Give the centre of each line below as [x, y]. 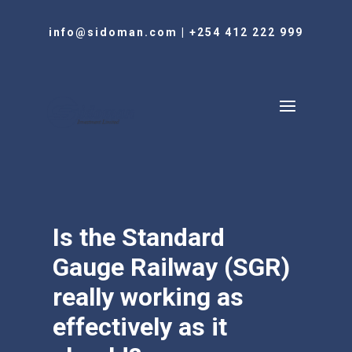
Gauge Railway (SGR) [172, 267]
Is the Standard [139, 237]
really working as [148, 297]
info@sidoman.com [113, 32]
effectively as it [140, 327]
